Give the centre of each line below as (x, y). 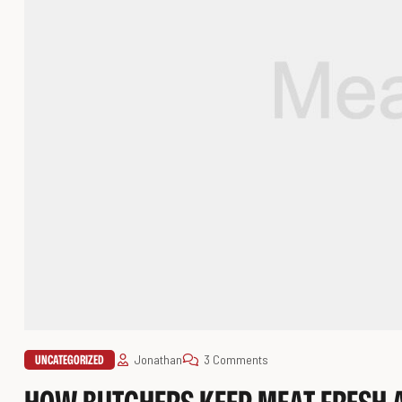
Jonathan (158, 360)
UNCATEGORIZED (70, 360)
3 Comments (236, 360)
